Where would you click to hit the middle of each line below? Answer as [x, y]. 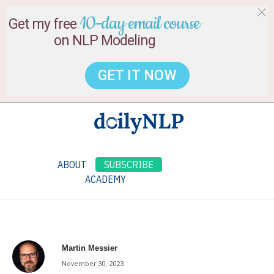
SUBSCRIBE [129, 164]
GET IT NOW [137, 76]
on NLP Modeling [104, 41]
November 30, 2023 [93, 264]
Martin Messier [90, 248]
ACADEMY [106, 179]
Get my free [44, 24]
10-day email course [140, 24]
